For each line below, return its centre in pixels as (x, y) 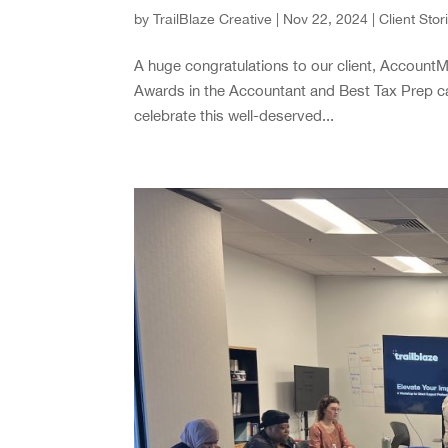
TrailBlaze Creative (213, 19)
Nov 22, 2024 (326, 19)
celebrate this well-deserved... (234, 116)
